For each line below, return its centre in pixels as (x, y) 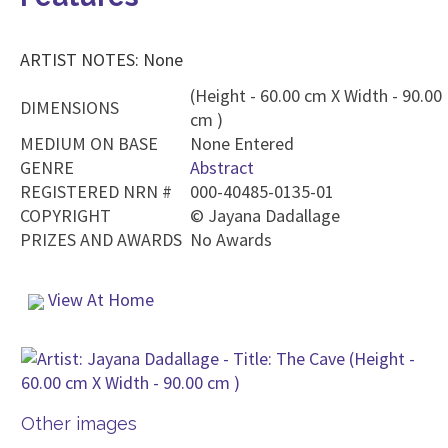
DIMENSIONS (69, 107)
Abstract (222, 167)
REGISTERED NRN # (96, 191)
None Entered (242, 143)
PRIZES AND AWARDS (101, 239)
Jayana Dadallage (274, 215)
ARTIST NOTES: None (101, 59)
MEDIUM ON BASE (89, 143)
